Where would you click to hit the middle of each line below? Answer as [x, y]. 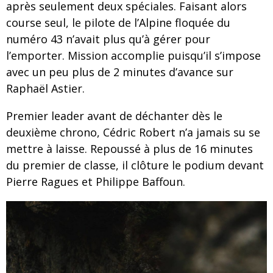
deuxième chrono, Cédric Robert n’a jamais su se [133, 133]
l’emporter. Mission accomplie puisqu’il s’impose [133, 56]
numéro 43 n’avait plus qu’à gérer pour [108, 39]
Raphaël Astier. [45, 89]
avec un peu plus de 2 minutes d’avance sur [120, 72]
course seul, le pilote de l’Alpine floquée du [118, 23]
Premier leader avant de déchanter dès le [114, 116]
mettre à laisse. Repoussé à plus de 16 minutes [129, 149]
